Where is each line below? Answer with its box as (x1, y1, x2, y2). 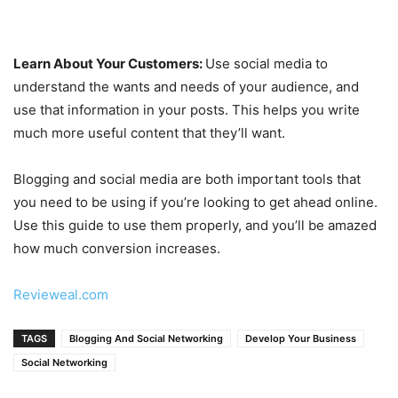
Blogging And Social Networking (69, 332, 223, 346)
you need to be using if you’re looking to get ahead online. (13, 194, 378, 211)
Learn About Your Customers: (13, 55, 205, 73)
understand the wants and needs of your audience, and (13, 78, 359, 96)
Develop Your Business (245, 332, 356, 346)
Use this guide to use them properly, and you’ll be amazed (13, 217, 377, 235)
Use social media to (205, 55, 328, 73)
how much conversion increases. (13, 240, 220, 258)
